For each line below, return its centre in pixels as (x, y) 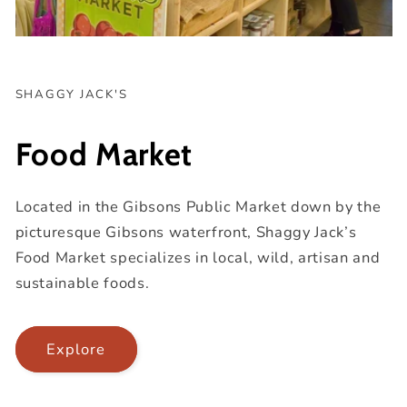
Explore (76, 349)
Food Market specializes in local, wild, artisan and (198, 257)
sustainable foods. (82, 283)
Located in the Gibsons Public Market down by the (198, 206)
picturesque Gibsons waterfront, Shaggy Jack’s (186, 232)
